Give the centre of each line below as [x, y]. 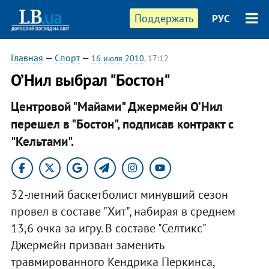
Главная [27, 58]
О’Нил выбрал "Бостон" [90, 80]
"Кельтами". [42, 141]
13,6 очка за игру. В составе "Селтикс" [108, 228]
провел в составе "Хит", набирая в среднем [123, 211]
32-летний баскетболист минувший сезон [119, 194]
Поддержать [164, 18]
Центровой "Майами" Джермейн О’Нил [116, 106]
